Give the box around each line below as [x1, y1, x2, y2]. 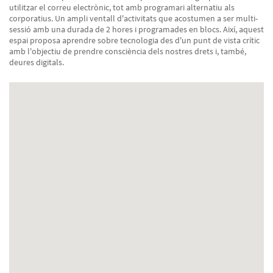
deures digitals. [9, 57, 64, 68]
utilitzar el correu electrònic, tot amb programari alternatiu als [9, 2, 235, 13]
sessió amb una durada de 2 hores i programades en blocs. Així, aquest [9, 24, 264, 35]
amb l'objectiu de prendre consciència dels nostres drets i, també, [9, 46, 246, 57]
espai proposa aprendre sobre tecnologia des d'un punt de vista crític [9, 35, 260, 46]
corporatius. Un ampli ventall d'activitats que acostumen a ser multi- [9, 13, 258, 24]
